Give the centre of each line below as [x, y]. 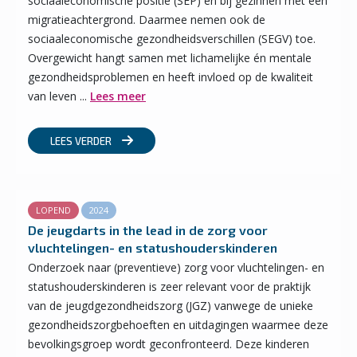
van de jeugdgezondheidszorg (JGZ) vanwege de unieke [171, 306]
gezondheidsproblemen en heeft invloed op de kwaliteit [171, 77]
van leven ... [59, 96]
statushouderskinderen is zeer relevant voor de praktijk [169, 286]
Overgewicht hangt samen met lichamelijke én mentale [170, 58]
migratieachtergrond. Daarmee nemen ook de [147, 20]
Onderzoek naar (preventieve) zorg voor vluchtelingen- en [176, 267]
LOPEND [53, 210]
